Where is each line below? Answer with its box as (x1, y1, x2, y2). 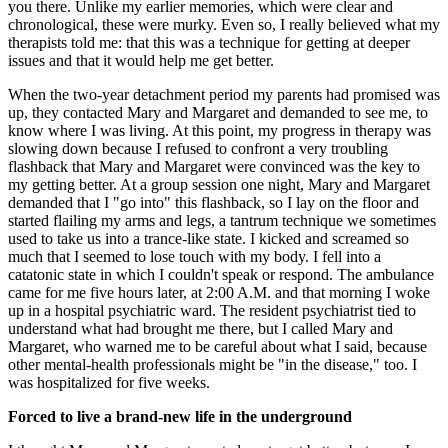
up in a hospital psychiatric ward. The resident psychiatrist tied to (8, 301, 416, 319)
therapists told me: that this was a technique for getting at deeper (8, 33, 410, 51)
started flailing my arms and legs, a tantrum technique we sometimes (8, 211, 436, 229)
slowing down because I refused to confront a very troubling (8, 139, 388, 157)
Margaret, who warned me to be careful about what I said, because (8, 337, 427, 355)
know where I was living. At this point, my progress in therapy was (8, 121, 431, 139)
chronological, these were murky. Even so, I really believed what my (8, 15, 440, 33)
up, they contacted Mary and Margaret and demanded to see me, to (8, 103, 428, 121)
